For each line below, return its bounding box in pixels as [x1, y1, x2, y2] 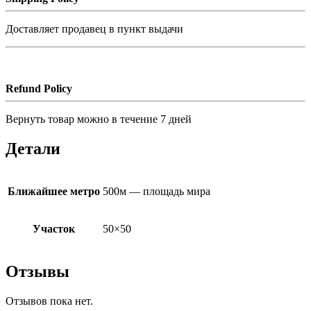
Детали [6, 140, 60, 158]
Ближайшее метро [8, 185, 100, 198]
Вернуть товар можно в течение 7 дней [6, 113, 192, 126]
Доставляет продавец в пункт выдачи [6, 23, 183, 35]
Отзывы [6, 262, 69, 280]
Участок [33, 223, 75, 235]
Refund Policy [6, 83, 72, 95]
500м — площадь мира [103, 185, 210, 198]
